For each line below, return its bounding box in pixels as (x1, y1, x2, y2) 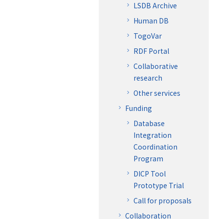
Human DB (133, 15, 169, 25)
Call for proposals (133, 195, 192, 205)
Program (133, 153, 163, 163)
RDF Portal (133, 45, 169, 56)
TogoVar (133, 30, 162, 41)
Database (133, 118, 165, 128)
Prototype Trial (133, 180, 184, 190)
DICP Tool (133, 168, 166, 178)
